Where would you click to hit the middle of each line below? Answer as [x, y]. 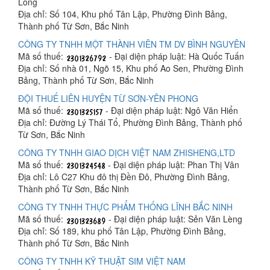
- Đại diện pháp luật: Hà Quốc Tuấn [175, 56]
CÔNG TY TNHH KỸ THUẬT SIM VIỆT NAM [102, 261]
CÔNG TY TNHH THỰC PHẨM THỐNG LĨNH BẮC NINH [125, 207]
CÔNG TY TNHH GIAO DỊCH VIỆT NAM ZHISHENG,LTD [127, 153]
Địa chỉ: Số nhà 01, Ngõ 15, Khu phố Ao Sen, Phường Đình [131, 68]
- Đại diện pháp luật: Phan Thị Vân [172, 165]
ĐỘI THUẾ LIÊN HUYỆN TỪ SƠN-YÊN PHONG [108, 99]
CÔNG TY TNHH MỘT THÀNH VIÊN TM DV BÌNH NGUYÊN [132, 44]
